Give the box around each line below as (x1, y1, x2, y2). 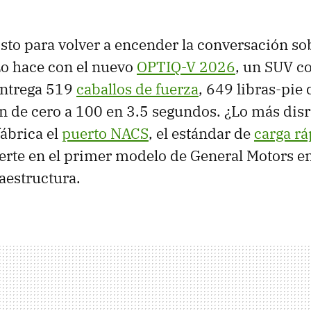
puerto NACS (62, 123, 149, 143)
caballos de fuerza (76, 78, 199, 99)
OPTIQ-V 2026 (137, 56, 235, 76)
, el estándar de (149, 123, 254, 143)
